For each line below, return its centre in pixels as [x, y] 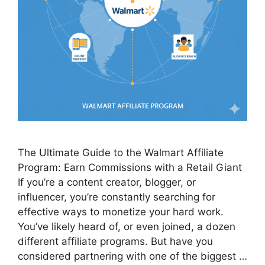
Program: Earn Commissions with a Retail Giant [130, 168]
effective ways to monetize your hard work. [121, 212]
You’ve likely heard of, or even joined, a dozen [127, 227]
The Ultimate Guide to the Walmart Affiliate [121, 153]
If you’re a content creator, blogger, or [107, 182]
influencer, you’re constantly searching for [117, 197]
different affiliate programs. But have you [115, 242]
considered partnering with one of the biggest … [132, 256]
